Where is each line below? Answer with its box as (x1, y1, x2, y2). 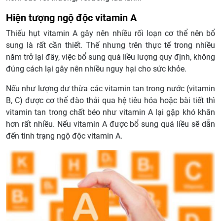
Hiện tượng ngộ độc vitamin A (6, 11, 137, 24)
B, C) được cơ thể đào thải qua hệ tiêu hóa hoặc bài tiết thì (6, 95, 215, 105)
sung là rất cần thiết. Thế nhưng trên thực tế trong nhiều (6, 40, 215, 50)
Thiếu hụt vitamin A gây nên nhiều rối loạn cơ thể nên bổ (6, 28, 215, 38)
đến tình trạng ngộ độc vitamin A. (6, 131, 122, 141)
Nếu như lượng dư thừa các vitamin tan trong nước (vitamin (6, 83, 215, 93)
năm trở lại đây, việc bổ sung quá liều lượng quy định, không (6, 52, 215, 62)
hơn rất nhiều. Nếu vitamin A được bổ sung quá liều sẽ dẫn (6, 119, 215, 129)
